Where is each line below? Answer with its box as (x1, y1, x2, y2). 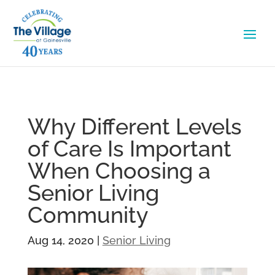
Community (27, 202, 149, 228)
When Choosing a (27, 158, 211, 184)
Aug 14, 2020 (27, 234, 94, 247)
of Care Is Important (27, 136, 231, 162)
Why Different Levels (27, 114, 242, 140)
